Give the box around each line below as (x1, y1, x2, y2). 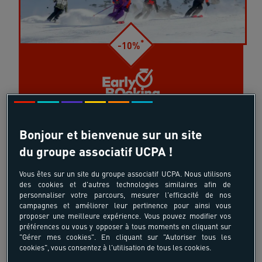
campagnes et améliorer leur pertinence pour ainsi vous (19, 201, 231, 211)
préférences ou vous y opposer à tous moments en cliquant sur (19, 222, 231, 232)
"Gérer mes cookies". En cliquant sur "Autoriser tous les (19, 232, 231, 242)
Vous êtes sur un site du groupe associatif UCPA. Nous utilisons (19, 169, 231, 179)
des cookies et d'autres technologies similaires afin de (19, 180, 231, 189)
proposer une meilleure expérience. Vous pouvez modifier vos (19, 211, 231, 221)
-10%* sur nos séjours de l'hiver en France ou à (33, 115, 229, 127)
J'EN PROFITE (96, 153, 166, 170)
